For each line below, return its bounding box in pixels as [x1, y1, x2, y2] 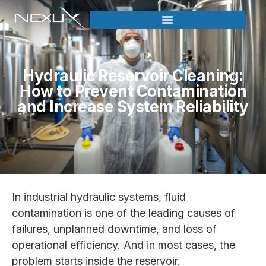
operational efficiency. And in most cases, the [12, 239, 235, 251]
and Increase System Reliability [17, 97, 249, 116]
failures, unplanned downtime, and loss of [12, 223, 217, 235]
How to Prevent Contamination [20, 82, 246, 100]
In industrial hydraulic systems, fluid [12, 191, 186, 203]
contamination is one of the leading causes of [12, 207, 235, 219]
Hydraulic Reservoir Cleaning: [23, 66, 243, 85]
